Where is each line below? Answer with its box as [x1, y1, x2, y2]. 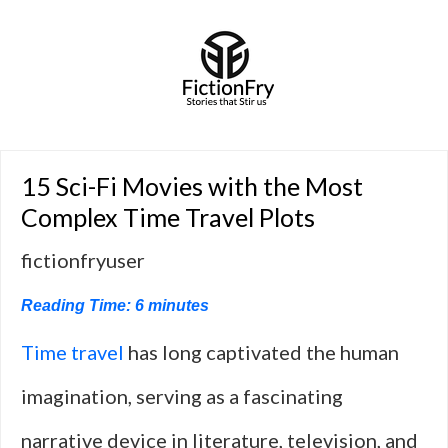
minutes [148, 297, 209, 314]
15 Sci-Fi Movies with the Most [21, 171, 363, 201]
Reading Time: [21, 297, 135, 314]
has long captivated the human [124, 340, 399, 364]
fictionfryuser [21, 248, 145, 272]
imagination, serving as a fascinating [21, 384, 343, 408]
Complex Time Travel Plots [21, 202, 315, 232]
